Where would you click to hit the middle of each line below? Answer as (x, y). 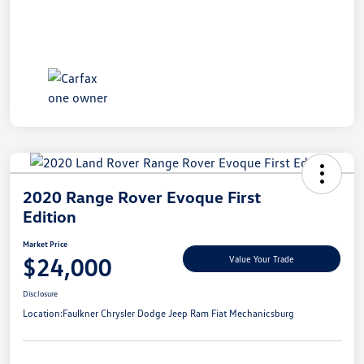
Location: (43, 313)
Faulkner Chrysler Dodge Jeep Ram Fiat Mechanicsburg (178, 313)
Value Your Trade (262, 259)
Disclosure (40, 293)
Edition (50, 216)
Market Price (45, 243)
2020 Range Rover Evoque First (142, 196)
